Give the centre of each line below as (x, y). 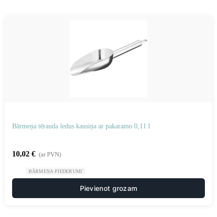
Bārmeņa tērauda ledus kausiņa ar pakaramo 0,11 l (81, 126)
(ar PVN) (50, 154)
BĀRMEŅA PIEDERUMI (55, 171)
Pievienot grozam (108, 188)
